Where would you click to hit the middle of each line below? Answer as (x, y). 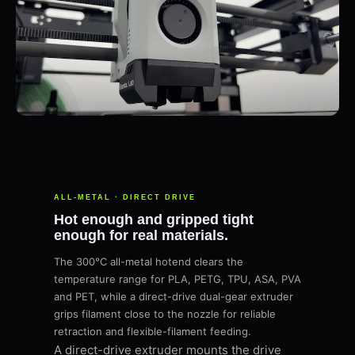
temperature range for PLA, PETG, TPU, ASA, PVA (177, 279)
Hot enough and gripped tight (154, 220)
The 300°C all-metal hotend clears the (149, 262)
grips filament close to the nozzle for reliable (165, 314)
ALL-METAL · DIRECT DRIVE (125, 198)
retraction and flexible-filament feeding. (153, 332)
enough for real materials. (141, 236)
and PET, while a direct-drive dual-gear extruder (174, 297)
